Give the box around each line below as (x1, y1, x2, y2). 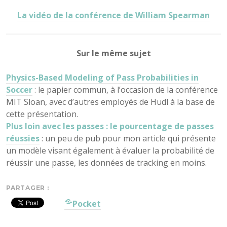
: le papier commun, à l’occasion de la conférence (32, 84, 218, 95)
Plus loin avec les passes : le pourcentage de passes (6, 120, 214, 132)
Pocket (72, 198, 101, 209)
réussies (6, 132, 40, 144)
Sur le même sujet (76, 47, 151, 59)
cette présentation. (6, 108, 78, 120)
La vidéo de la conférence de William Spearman (17, 9, 210, 21)
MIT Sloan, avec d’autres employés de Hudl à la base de (6, 96, 215, 107)
